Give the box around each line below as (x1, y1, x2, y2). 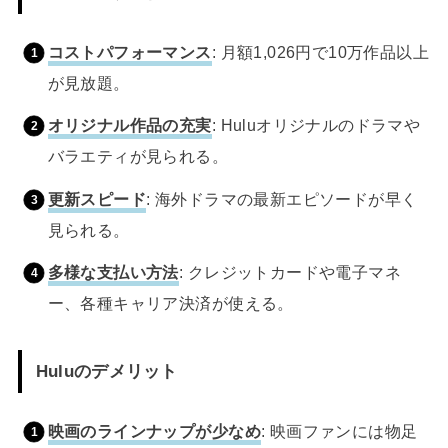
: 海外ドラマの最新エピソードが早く (146, 189, 418, 208)
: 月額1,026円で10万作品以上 (211, 42, 430, 61)
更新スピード (47, 189, 147, 208)
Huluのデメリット (35, 360, 178, 381)
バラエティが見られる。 (47, 147, 229, 166)
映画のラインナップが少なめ (47, 421, 261, 440)
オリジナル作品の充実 (47, 116, 212, 135)
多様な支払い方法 (47, 263, 179, 282)
